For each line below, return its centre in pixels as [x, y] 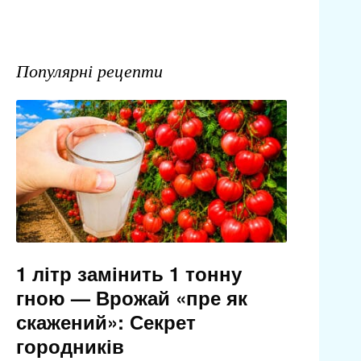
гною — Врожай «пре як [131, 298]
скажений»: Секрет [106, 322]
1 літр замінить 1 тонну [129, 274]
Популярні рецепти [89, 70]
